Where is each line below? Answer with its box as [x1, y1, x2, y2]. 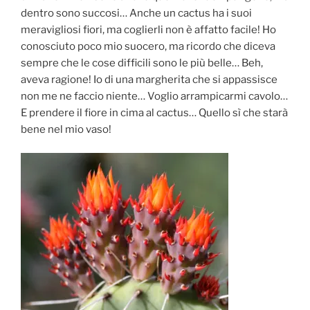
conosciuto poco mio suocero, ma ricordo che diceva [21, 39, 275, 53]
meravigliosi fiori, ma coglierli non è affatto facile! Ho [21, 23, 276, 36]
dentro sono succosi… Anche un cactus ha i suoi [21, 6, 252, 19]
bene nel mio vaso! [21, 122, 111, 136]
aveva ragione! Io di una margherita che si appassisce [21, 73, 277, 86]
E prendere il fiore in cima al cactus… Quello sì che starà [21, 106, 288, 119]
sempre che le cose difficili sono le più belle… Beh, [21, 56, 263, 69]
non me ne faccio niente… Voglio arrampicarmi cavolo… [21, 89, 288, 102]
